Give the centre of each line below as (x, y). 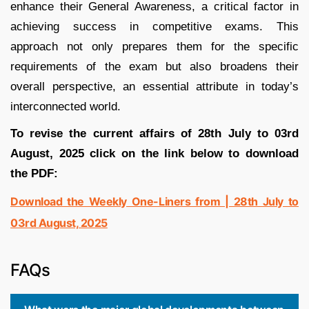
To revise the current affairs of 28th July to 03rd (154, 133)
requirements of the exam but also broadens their (154, 66)
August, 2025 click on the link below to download (154, 153)
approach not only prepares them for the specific (154, 46)
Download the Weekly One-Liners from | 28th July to (154, 201)
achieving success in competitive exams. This (154, 26)
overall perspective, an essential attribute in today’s (154, 86)
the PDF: (34, 173)
